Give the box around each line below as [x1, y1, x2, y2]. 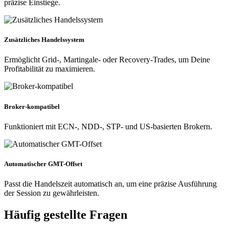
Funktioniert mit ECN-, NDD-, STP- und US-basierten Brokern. [4, 122, 212, 131]
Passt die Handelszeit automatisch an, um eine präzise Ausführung [4, 179, 217, 189]
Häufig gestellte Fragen [4, 208, 127, 221]
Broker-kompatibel [4, 102, 60, 110]
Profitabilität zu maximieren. [4, 64, 95, 74]
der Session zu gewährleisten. [4, 189, 99, 198]
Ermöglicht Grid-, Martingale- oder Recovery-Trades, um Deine [4, 55, 210, 64]
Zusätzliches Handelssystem [4, 36, 84, 44]
